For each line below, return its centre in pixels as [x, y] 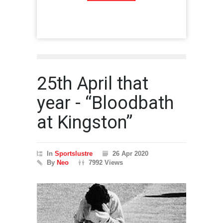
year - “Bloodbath [105, 103]
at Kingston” [85, 122]
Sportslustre [74, 154]
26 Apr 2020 [130, 154]
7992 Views [106, 163]
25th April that [93, 84]
